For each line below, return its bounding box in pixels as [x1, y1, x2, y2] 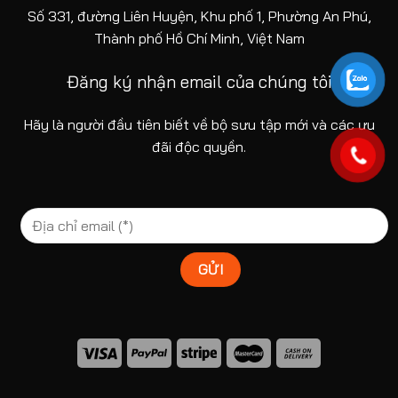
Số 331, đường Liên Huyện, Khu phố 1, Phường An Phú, [27, 7, 371, 26]
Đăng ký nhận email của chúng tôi [66, 70, 332, 92]
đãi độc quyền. [152, 137, 246, 155]
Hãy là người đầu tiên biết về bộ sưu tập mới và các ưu [23, 115, 375, 133]
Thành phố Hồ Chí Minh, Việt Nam [93, 29, 305, 48]
